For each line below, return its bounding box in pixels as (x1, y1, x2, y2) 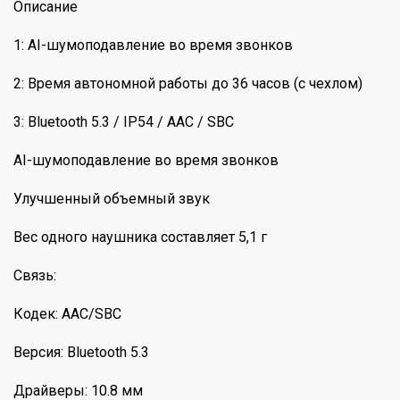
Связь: (13, 266, 56, 284)
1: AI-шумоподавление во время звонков (13, 36, 293, 54)
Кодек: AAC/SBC (13, 304, 121, 322)
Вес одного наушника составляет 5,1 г (13, 228, 267, 246)
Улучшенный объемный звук (13, 189, 210, 207)
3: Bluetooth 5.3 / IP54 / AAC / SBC (13, 112, 234, 130)
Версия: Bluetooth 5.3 (13, 343, 149, 361)
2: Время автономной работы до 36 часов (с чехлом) (13, 74, 362, 92)
